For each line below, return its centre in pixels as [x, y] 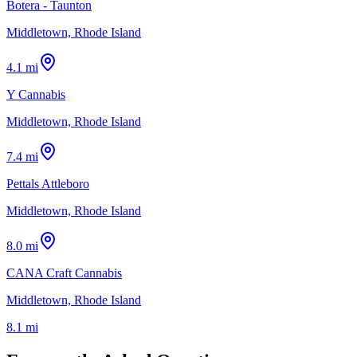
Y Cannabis [36, 94]
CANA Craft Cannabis [64, 273]
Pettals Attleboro [48, 183]
